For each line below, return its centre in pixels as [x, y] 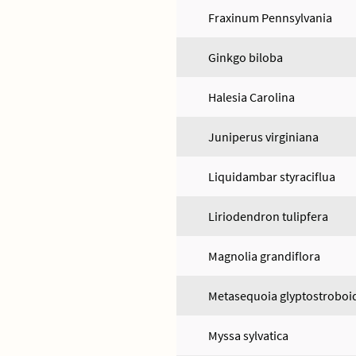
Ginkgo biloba [246, 57]
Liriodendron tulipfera [268, 216]
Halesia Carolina [252, 97]
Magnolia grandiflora [264, 256]
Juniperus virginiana [263, 137]
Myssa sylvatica [248, 335]
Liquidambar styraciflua [272, 176]
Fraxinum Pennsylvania [270, 17]
